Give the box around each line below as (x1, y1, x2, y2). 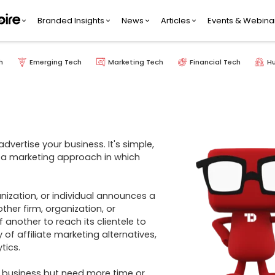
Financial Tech (190, 57, 241, 68)
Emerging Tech (29, 57, 82, 68)
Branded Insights (37, 14, 105, 26)
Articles (161, 14, 191, 26)
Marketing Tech (108, 57, 163, 68)
